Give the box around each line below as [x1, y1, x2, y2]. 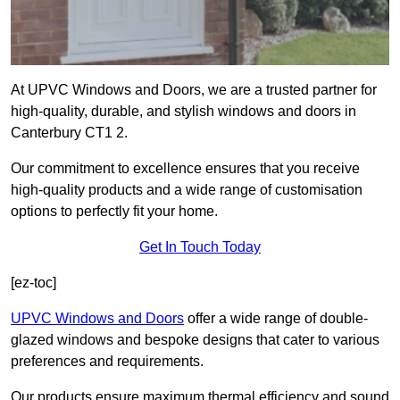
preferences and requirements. [11, 354, 204, 370]
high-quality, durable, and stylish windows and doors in [11, 104, 356, 120]
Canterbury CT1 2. [11, 125, 128, 141]
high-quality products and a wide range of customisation [11, 182, 362, 198]
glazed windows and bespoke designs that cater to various [11, 332, 379, 348]
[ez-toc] [11, 275, 56, 291]
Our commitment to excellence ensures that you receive [11, 161, 360, 177]
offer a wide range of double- [184, 311, 368, 327]
